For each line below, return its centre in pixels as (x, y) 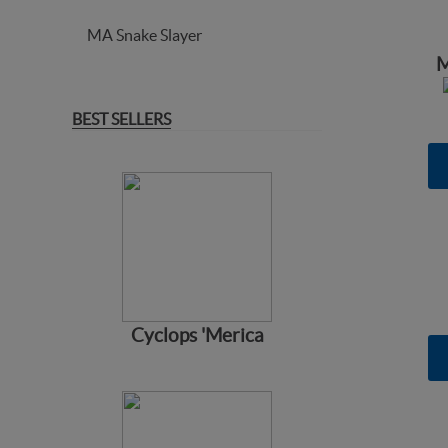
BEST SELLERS (121, 119)
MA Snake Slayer (144, 35)
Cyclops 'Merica (197, 335)
